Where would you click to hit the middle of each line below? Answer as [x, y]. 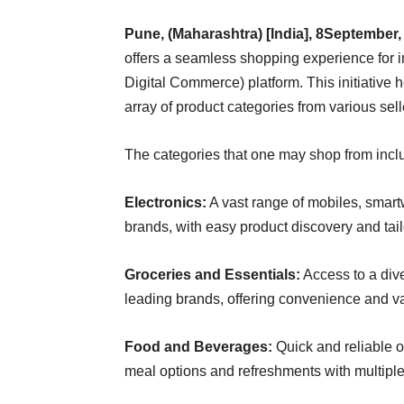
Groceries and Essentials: [212, 275]
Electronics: [165, 202]
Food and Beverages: [198, 347]
